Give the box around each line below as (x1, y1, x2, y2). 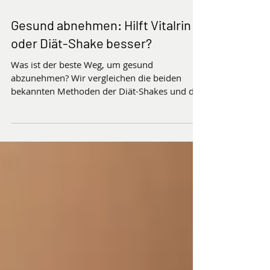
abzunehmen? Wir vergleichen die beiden (11, 132, 181, 144)
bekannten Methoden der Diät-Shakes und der (11, 145, 202, 157)
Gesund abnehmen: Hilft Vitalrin (11, 77, 191, 93)
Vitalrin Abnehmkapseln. (11, 159, 113, 171)
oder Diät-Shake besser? (11, 95, 152, 111)
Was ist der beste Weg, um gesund (11, 119, 153, 131)
